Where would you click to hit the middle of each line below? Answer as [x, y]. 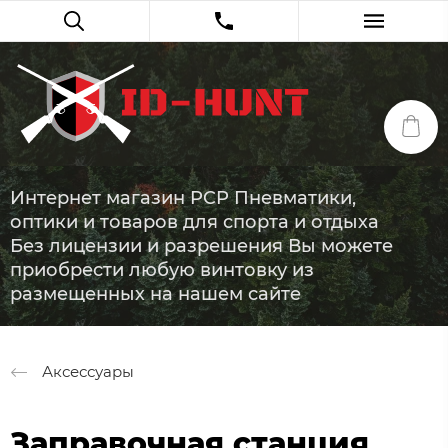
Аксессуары [88, 371]
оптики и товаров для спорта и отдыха [194, 222]
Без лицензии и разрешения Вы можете [201, 246]
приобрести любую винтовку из [162, 270]
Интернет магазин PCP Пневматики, [183, 198]
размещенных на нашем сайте [155, 294]
